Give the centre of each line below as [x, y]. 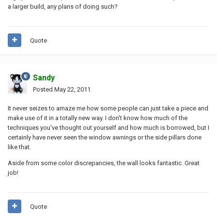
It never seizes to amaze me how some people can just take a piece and [108, 108]
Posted [44, 89]
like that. [19, 147]
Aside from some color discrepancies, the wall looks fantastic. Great [104, 163]
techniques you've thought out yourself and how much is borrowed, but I [108, 127]
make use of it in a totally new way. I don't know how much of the [98, 118]
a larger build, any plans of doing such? [63, 6]
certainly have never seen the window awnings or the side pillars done [105, 137]
